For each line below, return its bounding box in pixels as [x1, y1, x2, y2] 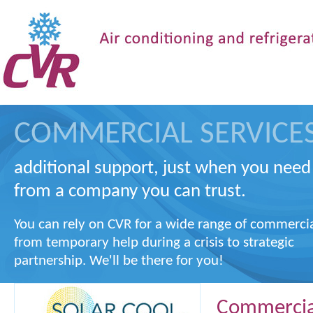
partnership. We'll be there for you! [14, 253, 224, 268]
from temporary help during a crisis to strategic [14, 235, 294, 250]
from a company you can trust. [14, 182, 246, 201]
